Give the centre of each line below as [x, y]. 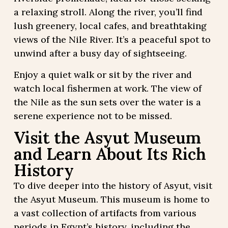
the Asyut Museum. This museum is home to [111, 199]
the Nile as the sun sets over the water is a [107, 102]
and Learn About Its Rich [110, 154]
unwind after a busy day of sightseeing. [100, 53]
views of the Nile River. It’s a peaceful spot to [112, 40]
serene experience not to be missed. [93, 116]
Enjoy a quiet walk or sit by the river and [103, 74]
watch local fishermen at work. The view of [107, 88]
